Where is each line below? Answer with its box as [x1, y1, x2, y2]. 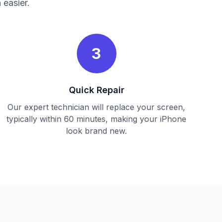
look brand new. [66, 126, 127, 136]
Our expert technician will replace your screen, [7, 102, 186, 112]
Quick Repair [68, 85, 124, 95]
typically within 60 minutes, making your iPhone [6, 114, 187, 124]
